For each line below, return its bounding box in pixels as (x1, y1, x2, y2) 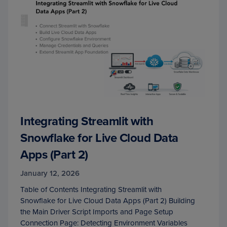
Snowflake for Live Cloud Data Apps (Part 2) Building (20, 196, 195, 206)
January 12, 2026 (20, 169, 80, 178)
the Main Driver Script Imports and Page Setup (20, 207, 173, 217)
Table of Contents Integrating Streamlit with (20, 185, 162, 195)
